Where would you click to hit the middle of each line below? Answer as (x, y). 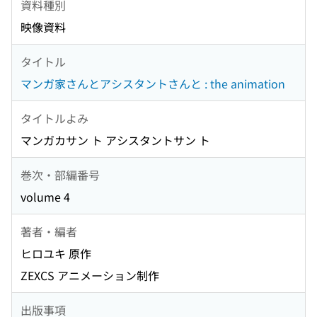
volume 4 (45, 197)
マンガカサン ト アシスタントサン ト (115, 140)
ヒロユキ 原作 (56, 254)
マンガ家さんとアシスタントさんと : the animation (153, 84)
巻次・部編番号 (60, 174)
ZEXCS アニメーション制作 (90, 276)
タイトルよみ (54, 118)
